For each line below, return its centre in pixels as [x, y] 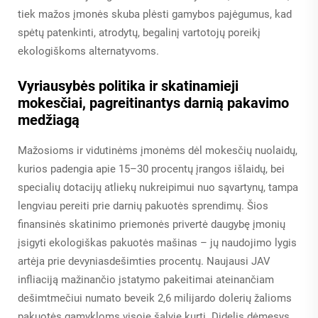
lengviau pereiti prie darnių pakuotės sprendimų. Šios [143, 206]
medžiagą [49, 120]
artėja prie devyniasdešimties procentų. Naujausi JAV [144, 262]
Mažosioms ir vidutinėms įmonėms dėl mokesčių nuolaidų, [158, 151]
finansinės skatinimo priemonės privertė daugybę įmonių [152, 225]
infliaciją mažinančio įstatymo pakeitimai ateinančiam [146, 280]
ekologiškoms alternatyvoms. [88, 51]
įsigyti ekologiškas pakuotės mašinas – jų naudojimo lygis [157, 243]
